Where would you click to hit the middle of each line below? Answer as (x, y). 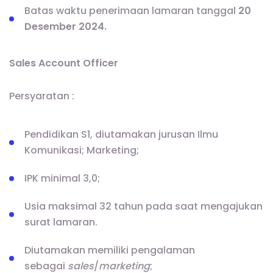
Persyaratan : (42, 96)
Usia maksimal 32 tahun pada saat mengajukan (144, 206)
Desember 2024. (66, 27)
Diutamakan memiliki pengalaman (110, 250)
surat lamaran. (61, 222)
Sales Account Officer (64, 63)
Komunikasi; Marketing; (82, 150)
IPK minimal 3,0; (62, 178)
